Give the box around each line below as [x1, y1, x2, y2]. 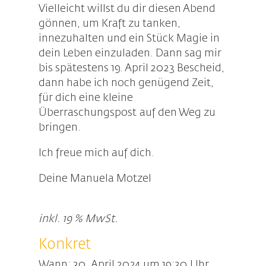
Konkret [38, 237, 91, 252]
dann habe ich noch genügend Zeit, [38, 78, 214, 89]
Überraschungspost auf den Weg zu [38, 107, 216, 119]
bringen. [38, 122, 81, 134]
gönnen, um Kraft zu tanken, [38, 18, 180, 30]
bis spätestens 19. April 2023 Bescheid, [38, 63, 224, 74]
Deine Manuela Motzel [38, 173, 151, 185]
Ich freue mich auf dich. [38, 148, 154, 159]
